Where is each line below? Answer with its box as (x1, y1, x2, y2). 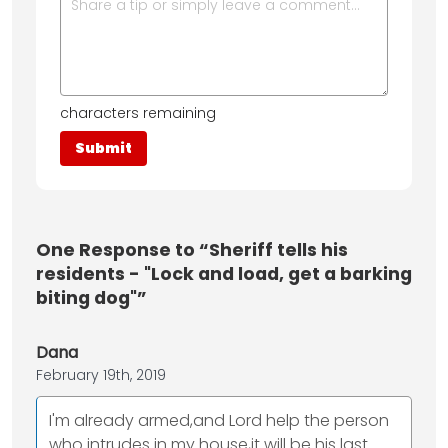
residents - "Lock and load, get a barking (36, 262, 412, 287)
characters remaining (60, 103, 216, 124)
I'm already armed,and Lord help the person (49, 409, 389, 433)
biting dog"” (36, 286, 147, 311)
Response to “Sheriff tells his (75, 238, 348, 263)
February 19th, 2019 (36, 365, 166, 386)
